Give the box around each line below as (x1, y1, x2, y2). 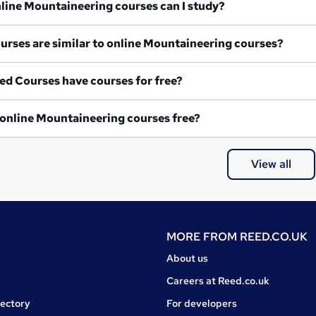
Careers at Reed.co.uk (166, 274, 269, 287)
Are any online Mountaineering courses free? (36, 111, 200, 126)
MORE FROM (166, 229, 240, 244)
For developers (166, 296, 237, 310)
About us (166, 251, 208, 265)
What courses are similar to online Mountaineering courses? (143, 36, 284, 51)
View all (250, 156, 291, 171)
